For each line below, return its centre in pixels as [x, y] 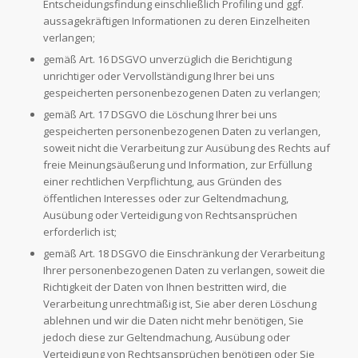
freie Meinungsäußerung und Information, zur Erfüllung [177, 165]
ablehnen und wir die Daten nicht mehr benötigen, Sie [173, 321]
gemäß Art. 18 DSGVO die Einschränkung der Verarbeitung [183, 254]
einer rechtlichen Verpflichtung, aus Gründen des [162, 182]
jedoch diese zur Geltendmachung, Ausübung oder [166, 338]
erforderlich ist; [80, 232]
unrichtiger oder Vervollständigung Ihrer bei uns [159, 76]
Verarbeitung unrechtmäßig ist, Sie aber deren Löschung [179, 304]
